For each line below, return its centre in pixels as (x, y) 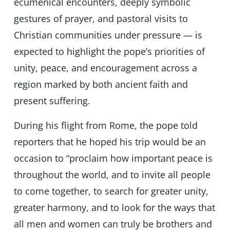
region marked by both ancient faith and (101, 84)
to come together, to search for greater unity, (111, 191)
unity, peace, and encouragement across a (105, 68)
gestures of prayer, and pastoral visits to (101, 19)
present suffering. (52, 101)
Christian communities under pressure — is (108, 35)
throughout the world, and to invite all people (112, 175)
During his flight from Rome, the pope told (106, 126)
